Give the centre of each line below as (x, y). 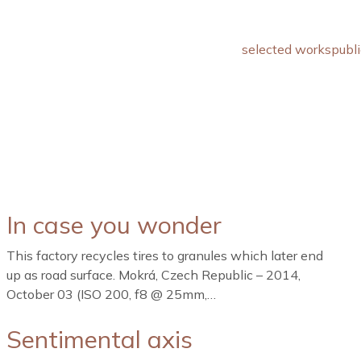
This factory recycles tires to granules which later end (164, 255)
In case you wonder (114, 225)
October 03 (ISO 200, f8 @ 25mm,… (111, 294)
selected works (287, 50)
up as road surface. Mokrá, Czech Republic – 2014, (153, 275)
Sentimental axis (99, 339)
